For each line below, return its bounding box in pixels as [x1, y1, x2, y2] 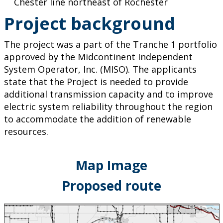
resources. [3, 125, 51, 137]
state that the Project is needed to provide [3, 75, 188, 88]
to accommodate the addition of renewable [3, 112, 191, 125]
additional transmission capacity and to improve [3, 88, 213, 100]
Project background [3, 11, 175, 35]
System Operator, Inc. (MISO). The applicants [3, 63, 197, 75]
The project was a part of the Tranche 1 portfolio [3, 38, 217, 50]
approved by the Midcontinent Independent [3, 50, 193, 63]
